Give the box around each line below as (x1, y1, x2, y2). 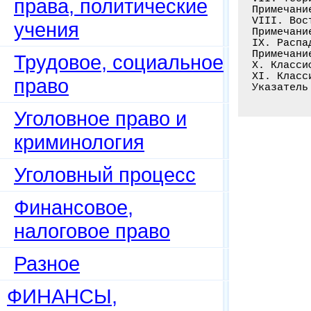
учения (14, 18, 79, 41)
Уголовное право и (14, 107, 187, 130)
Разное (14, 252, 80, 275)
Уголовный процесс (14, 163, 196, 186)
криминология (14, 131, 144, 153)
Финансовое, (14, 196, 133, 219)
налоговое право (14, 219, 170, 242)
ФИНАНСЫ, (7, 285, 117, 308)
